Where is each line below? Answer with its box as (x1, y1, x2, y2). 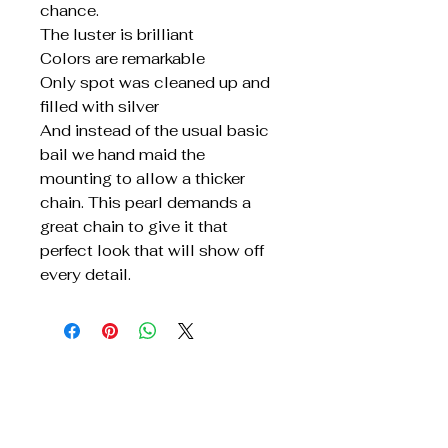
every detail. (40, 264, 131, 284)
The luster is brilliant (40, 24, 194, 44)
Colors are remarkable (40, 48, 205, 68)
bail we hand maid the (40, 144, 205, 164)
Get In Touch (20, 394, 133, 417)
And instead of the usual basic (40, 120, 269, 140)
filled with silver (40, 96, 159, 116)
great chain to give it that (40, 216, 228, 236)
